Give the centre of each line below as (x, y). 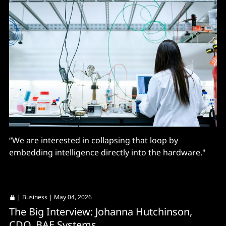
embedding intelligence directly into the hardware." (107, 152)
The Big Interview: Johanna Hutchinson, (101, 212)
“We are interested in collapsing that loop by (94, 140)
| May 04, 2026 (70, 197)
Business (35, 197)
